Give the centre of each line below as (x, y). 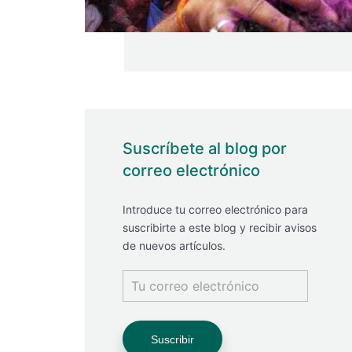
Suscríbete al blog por (205, 148)
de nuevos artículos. (174, 246)
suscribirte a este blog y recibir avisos (220, 227)
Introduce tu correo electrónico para (215, 209)
